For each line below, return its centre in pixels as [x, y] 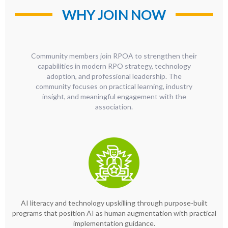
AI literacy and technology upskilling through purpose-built [114, 203]
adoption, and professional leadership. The [114, 76]
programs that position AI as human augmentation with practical [114, 213]
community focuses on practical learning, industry [114, 87]
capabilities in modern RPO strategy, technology [114, 66]
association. [114, 107]
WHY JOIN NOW [114, 15]
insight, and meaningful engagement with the [114, 97]
